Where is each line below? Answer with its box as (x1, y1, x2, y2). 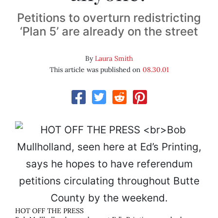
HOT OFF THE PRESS (15, 206, 84, 216)
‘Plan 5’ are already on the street (20, 24, 198, 39)
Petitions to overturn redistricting (17, 11, 201, 25)
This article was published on (49, 65, 143, 74)
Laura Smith (95, 54, 133, 63)
